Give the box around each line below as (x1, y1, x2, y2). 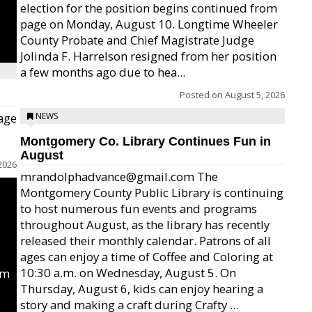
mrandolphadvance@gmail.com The (20, 169, 218, 185)
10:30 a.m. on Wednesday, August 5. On (20, 265, 236, 281)
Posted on (180, 88, 225, 101)
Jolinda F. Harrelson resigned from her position (20, 48, 276, 64)
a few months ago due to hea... (20, 64, 185, 80)
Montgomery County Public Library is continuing (20, 185, 283, 201)
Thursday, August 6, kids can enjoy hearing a (20, 281, 263, 297)
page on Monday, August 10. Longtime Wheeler (20, 16, 278, 32)
